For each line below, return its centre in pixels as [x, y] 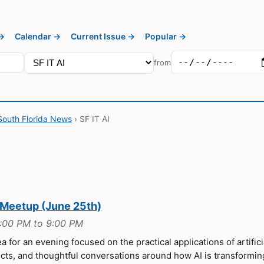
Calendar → [38, 36]
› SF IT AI [91, 119]
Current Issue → [103, 36]
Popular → [166, 36]
